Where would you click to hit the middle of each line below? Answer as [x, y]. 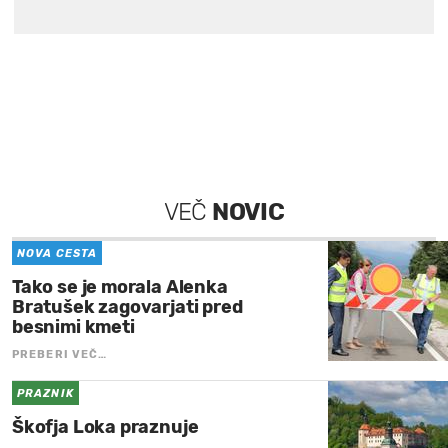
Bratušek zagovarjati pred [127, 306]
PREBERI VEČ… [60, 354]
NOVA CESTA [57, 253]
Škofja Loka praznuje [105, 426]
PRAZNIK [45, 393]
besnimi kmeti [73, 326]
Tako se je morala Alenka [120, 286]
